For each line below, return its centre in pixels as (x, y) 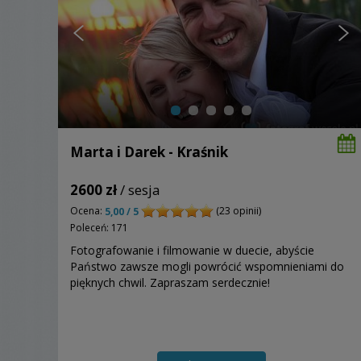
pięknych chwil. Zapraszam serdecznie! (170, 282)
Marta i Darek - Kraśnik (149, 151)
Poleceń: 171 (99, 227)
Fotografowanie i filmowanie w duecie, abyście (192, 250)
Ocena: (87, 210)
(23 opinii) (237, 210)
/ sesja (139, 189)
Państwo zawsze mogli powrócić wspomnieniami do (207, 266)
